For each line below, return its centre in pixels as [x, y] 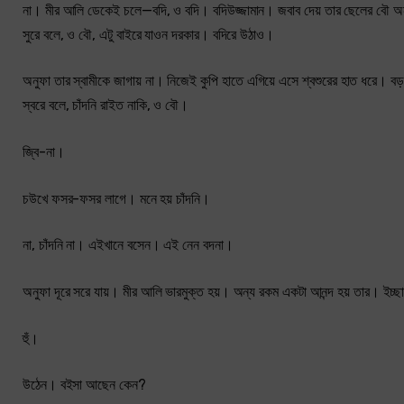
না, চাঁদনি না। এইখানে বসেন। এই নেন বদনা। [128, 245]
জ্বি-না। [44, 152]
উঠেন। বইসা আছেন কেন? [84, 385]
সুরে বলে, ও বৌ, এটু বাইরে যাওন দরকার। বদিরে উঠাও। [148, 34]
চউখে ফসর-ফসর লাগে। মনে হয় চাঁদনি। [116, 198]
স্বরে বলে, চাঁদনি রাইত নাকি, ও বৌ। [106, 106]
